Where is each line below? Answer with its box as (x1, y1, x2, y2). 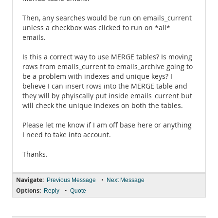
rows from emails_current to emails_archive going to (22, 62, 193, 71)
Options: (16, 186, 41, 195)
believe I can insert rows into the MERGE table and (22, 82, 187, 91)
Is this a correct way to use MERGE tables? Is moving (22, 53, 192, 61)
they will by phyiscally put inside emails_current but (22, 91, 192, 100)
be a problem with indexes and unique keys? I (22, 72, 172, 81)
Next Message (107, 177, 145, 183)
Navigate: (16, 176, 44, 184)
